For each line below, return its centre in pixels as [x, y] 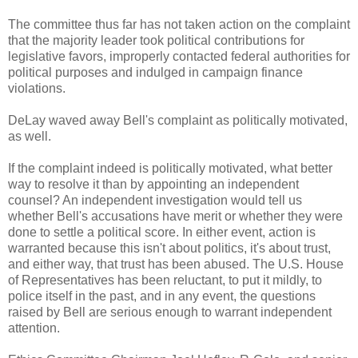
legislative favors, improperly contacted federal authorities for [179, 57]
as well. [30, 137]
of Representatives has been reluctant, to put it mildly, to [165, 280]
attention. [34, 328]
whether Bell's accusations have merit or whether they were [175, 217]
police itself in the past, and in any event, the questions [162, 296]
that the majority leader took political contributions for [156, 41]
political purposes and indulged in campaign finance [155, 73]
